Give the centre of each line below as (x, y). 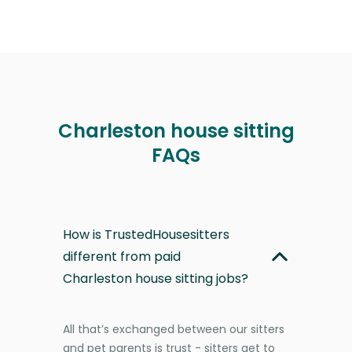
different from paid (122, 256)
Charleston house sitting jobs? (156, 278)
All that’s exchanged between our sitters (174, 329)
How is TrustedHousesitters (146, 234)
